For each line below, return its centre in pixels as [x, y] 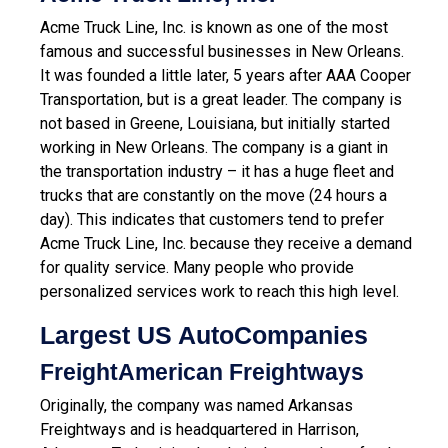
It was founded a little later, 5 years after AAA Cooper [225, 75]
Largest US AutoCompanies [204, 334]
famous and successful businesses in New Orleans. [222, 51]
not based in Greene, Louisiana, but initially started [215, 123]
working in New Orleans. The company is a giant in [214, 147]
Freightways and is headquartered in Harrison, [199, 429]
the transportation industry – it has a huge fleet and [217, 171]
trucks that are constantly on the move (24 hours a [213, 195]
